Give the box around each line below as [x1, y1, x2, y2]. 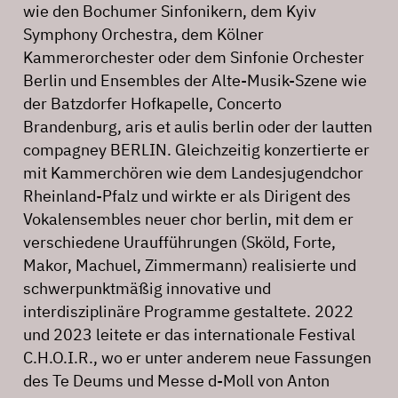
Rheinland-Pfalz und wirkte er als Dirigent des [23, 185, 351, 206]
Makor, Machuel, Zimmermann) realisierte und [23, 254, 356, 275]
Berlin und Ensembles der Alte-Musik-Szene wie [23, 69, 367, 91]
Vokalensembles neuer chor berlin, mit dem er [23, 208, 354, 229]
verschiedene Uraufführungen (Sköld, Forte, [23, 231, 336, 252]
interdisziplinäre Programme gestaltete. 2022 [23, 300, 354, 322]
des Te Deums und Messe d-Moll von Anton [23, 370, 330, 391]
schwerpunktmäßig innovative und [23, 277, 271, 298]
